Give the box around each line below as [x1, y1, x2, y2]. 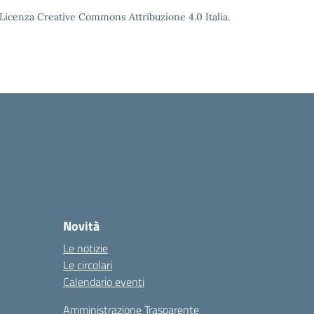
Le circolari [63, 257, 112, 273]
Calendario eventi [63, 273, 144, 290]
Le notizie [63, 240, 108, 257]
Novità [63, 217, 100, 235]
